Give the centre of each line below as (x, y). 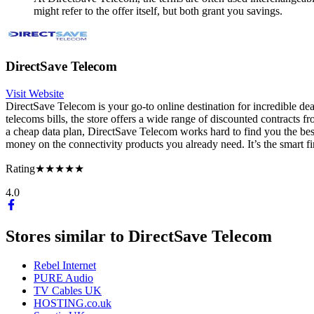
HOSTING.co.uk (73, 303)
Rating (20, 168)
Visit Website (35, 93)
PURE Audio (63, 278)
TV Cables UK (68, 291)
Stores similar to (65, 236)
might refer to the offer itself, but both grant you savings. (158, 11)
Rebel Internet (65, 266)
